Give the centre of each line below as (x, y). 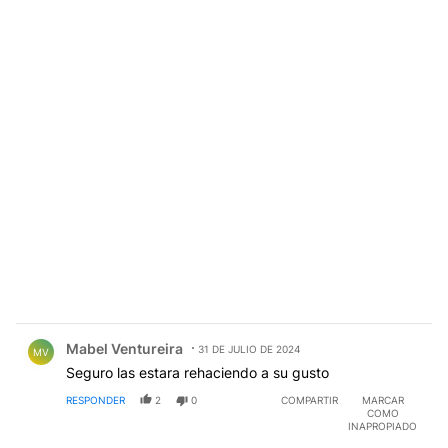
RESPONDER (95, 400)
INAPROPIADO (382, 426)
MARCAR (382, 400)
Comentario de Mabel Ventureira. (141, 334)
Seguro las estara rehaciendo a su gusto (197, 373)
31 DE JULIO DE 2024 (249, 349)
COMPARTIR (309, 400)
